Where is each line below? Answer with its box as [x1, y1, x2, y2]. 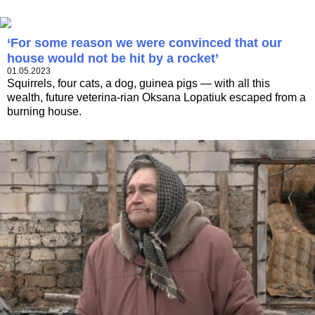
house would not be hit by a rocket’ [7, 51, 219, 66]
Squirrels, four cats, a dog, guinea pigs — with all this [7, 77, 270, 90]
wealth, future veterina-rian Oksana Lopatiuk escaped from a [7, 91, 306, 104]
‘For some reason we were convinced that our [7, 36, 282, 51]
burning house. [7, 105, 82, 118]
